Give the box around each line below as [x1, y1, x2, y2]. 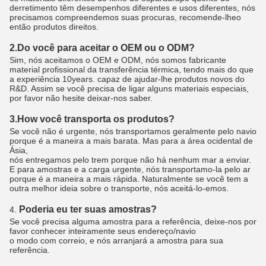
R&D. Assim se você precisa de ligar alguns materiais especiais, [9, 83, 249, 93]
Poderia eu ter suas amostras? [19, 204, 157, 214]
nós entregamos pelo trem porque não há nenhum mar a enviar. [9, 154, 251, 164]
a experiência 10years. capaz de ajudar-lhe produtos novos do [9, 74, 245, 84]
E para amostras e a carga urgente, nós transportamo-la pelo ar [9, 164, 251, 174]
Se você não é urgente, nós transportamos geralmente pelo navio [9, 126, 256, 136]
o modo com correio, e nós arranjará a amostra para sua [9, 235, 223, 245]
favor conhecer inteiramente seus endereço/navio [9, 226, 196, 236]
